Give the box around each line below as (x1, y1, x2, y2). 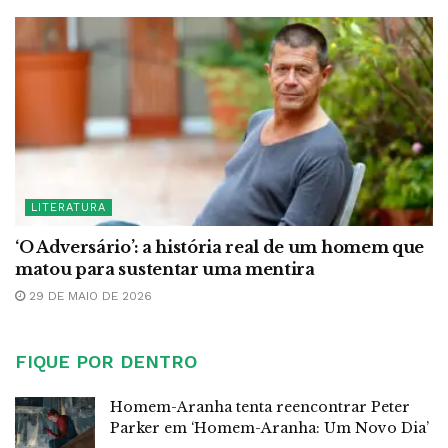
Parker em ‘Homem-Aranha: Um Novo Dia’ (110, 418, 429, 437)
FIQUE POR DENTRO (15, 350, 197, 372)
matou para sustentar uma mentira (15, 258, 315, 279)
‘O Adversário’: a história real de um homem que (15, 236, 424, 257)
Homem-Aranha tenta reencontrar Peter (110, 397, 410, 416)
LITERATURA (31, 200, 106, 214)
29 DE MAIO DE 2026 (25, 288, 152, 303)
